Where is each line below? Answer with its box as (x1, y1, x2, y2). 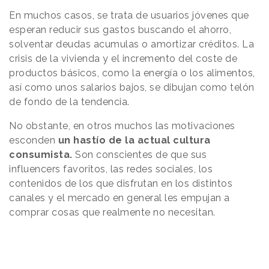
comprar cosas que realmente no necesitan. (9, 207, 218, 219)
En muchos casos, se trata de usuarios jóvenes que (9, 10, 249, 22)
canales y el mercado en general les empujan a (9, 192, 230, 204)
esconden (9, 134, 58, 147)
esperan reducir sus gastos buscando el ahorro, (9, 24, 231, 36)
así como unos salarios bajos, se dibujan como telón (9, 82, 255, 94)
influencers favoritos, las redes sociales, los (9, 163, 213, 175)
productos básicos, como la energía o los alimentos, (9, 67, 255, 79)
